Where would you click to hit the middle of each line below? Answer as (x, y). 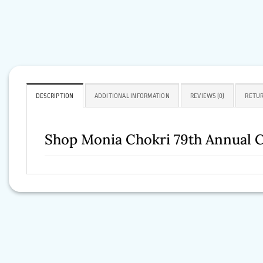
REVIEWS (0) (207, 96)
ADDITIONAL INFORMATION (132, 96)
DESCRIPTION (55, 96)
